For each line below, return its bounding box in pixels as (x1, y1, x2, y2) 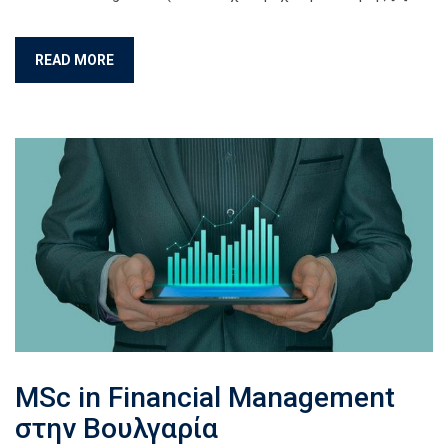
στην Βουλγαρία (15, 411, 218, 445)
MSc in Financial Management (15, 380, 395, 414)
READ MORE (35, 51, 114, 68)
